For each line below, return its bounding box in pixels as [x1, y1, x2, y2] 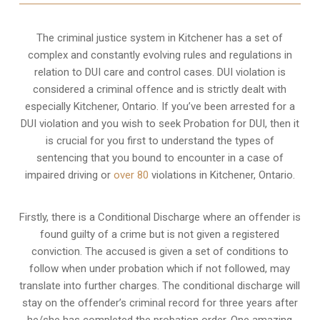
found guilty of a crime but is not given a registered [40, 227, 280, 241]
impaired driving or [24, 168, 114, 181]
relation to [34, 65, 85, 79]
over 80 [113, 168, 149, 181]
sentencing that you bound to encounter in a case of [36, 151, 284, 164]
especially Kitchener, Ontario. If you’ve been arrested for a [24, 99, 295, 113]
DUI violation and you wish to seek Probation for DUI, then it [20, 116, 299, 130]
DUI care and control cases [84, 65, 212, 79]
